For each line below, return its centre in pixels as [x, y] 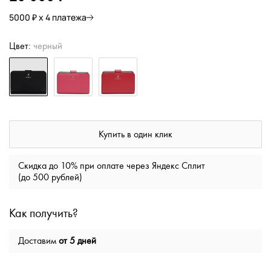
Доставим [38, 241]
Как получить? [44, 214]
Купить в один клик [135, 135]
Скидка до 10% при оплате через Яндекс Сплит [112, 166]
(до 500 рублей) [50, 178]
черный [48, 46]
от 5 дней [77, 241]
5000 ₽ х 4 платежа [48, 17]
